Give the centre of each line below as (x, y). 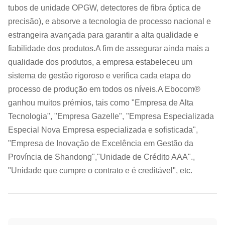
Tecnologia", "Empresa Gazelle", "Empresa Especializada (111, 116)
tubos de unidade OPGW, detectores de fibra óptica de (104, 8)
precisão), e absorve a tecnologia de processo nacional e (109, 21)
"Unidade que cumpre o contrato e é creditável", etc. (100, 171)
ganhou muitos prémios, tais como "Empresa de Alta (101, 103)
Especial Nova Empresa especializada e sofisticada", (103, 130)
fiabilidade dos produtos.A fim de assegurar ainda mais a (109, 48)
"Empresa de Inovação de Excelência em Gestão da (101, 143)
